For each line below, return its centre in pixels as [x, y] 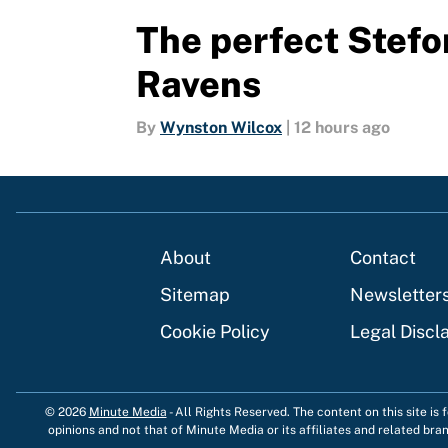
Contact [383, 258]
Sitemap [195, 295]
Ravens [198, 84]
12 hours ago [342, 128]
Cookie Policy [215, 332]
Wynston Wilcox [221, 128]
